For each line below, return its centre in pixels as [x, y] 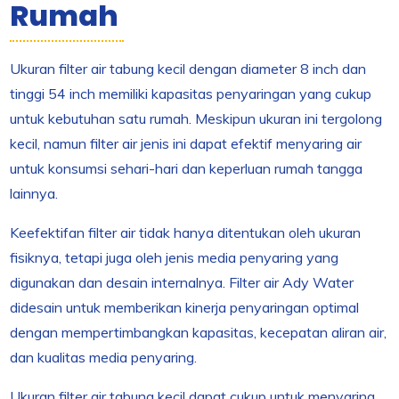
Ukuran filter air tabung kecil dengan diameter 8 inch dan [188, 69]
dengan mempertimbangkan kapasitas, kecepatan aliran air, [199, 332]
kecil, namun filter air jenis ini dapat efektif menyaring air [186, 143]
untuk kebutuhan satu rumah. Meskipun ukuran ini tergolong [196, 118]
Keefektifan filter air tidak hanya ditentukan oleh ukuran [186, 232]
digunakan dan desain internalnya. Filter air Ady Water [182, 282]
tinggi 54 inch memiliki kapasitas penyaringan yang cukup [191, 94]
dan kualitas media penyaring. [104, 357]
